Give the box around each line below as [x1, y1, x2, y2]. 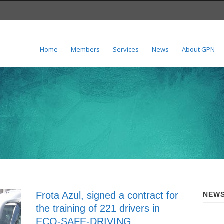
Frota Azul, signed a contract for [36, 190, 179, 201]
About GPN [182, 45, 215, 54]
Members [71, 45, 100, 54]
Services [113, 45, 139, 54]
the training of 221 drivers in [36, 203, 160, 214]
